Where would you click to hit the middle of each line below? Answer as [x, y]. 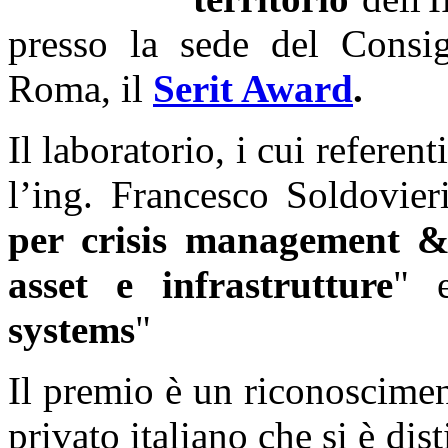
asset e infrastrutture [200, 284]
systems [71, 329]
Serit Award [253, 88]
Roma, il [80, 88]
